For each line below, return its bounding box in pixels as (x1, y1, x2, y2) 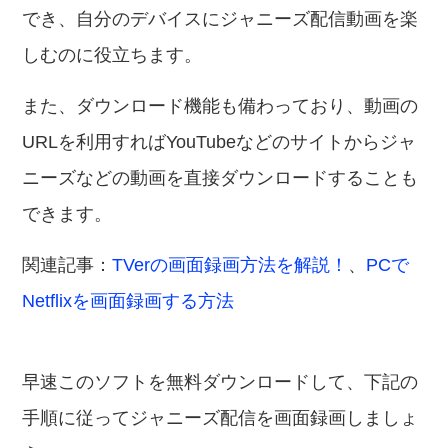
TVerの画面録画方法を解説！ (112, 255, 349, 275)
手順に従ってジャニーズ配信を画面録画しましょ (22, 408, 419, 428)
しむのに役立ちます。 (22, 45, 203, 65)
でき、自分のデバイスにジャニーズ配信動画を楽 (22, 9, 419, 29)
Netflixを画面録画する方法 (22, 291, 235, 311)
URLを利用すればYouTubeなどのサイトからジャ (22, 132, 417, 152)
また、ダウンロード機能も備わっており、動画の (22, 96, 419, 116)
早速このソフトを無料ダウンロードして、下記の (22, 372, 419, 392)
